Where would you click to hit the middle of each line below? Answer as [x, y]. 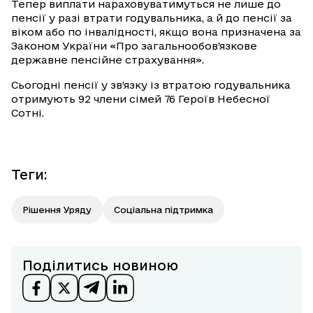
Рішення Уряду [57, 209]
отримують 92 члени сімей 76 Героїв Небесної [141, 99]
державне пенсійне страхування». [108, 59]
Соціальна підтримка [163, 209]
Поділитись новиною [100, 265]
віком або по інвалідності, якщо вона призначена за [156, 31]
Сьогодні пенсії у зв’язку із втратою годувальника [151, 85]
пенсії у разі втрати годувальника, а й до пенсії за [152, 17]
